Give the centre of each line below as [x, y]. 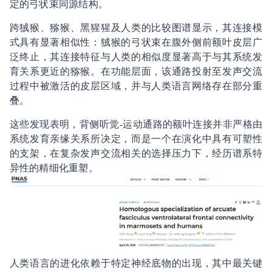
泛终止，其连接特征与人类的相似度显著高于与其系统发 [136, 57]
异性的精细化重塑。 [54, 168]
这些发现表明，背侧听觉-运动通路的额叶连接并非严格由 [136, 124]
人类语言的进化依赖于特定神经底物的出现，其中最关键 [136, 263]
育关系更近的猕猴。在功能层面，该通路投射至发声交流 [136, 71]
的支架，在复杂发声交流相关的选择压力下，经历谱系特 [136, 153]
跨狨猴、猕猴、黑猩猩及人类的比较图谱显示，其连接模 [136, 28]
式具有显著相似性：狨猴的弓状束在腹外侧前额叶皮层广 [136, 42]
